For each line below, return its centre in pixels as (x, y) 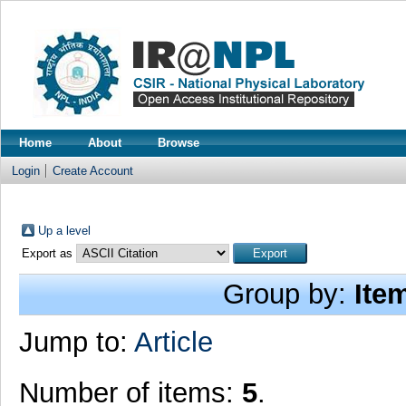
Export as (48, 253)
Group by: (289, 294)
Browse (179, 143)
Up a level (64, 231)
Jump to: (76, 342)
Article (173, 342)
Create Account (93, 171)
